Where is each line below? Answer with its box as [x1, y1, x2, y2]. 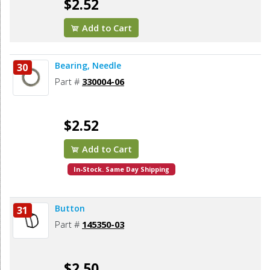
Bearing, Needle [55, 60, 121, 72]
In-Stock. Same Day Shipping [74, 165, 170, 174]
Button [55, 202, 85, 215]
